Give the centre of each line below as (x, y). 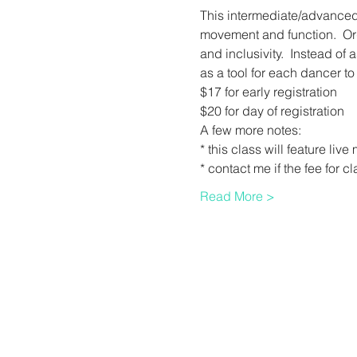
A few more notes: (250, 130)
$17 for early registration (270, 92)
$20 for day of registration (272, 111)
